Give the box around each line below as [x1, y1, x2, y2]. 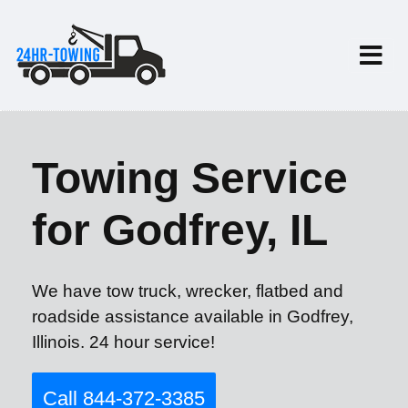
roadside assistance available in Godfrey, [32, 307, 353, 326]
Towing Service [32, 154, 348, 202]
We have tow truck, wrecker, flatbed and [32, 281, 343, 301]
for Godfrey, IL [32, 206, 328, 254]
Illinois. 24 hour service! [32, 332, 215, 352]
